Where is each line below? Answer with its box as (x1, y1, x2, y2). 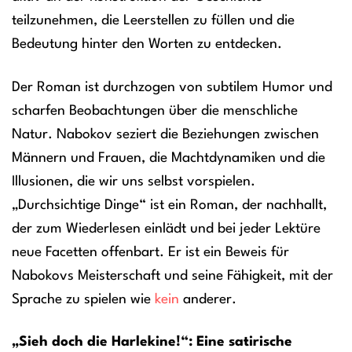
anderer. (179, 292, 236, 306)
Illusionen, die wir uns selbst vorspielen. (12, 174, 255, 189)
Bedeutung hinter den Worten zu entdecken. (12, 37, 282, 51)
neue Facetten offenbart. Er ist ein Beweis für (12, 245, 289, 259)
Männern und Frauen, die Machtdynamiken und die (12, 151, 325, 165)
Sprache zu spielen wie (12, 292, 155, 306)
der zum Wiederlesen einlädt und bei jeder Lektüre (12, 222, 321, 236)
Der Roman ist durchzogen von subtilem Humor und (12, 80, 332, 94)
